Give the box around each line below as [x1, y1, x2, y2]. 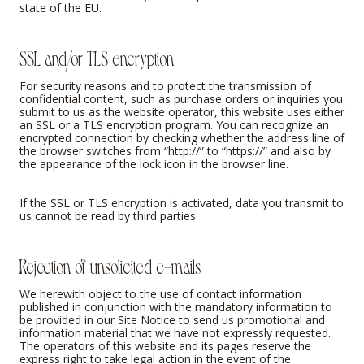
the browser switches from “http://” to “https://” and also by [19, 142, 331, 158]
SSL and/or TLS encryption [19, 45, 174, 70]
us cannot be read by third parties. [19, 207, 198, 223]
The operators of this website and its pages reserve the [19, 337, 311, 353]
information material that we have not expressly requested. [19, 324, 331, 340]
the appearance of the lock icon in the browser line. [19, 155, 288, 171]
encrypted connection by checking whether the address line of [19, 129, 344, 145]
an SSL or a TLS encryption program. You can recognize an [19, 116, 329, 132]
